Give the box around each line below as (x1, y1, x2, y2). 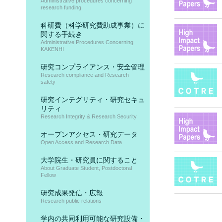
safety (41, 79, 55, 85)
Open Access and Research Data (41, 139, 122, 145)
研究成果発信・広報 (41, 189, 103, 197)
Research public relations (41, 198, 102, 204)
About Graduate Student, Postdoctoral (41, 165, 132, 171)
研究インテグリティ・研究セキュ (41, 96, 145, 104)
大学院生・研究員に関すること (41, 156, 138, 164)
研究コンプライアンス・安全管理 (41, 63, 145, 71)
